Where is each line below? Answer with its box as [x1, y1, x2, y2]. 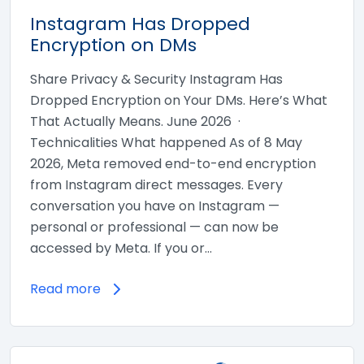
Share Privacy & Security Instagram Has [30, 69, 283, 89]
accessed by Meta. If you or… [30, 238, 212, 258]
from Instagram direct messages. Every [30, 175, 283, 194]
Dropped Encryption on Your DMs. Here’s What [30, 90, 327, 110]
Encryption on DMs [30, 32, 197, 58]
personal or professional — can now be [30, 217, 279, 236]
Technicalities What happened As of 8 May [30, 132, 302, 152]
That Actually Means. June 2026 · [30, 111, 244, 131]
